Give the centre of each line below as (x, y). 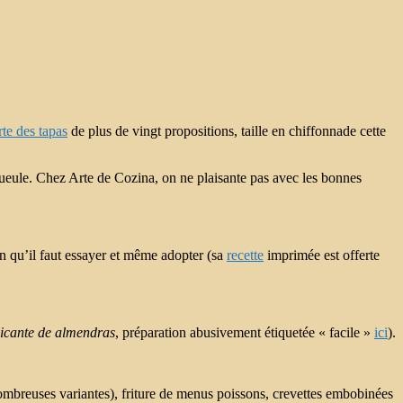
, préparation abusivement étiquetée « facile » (245, 332)
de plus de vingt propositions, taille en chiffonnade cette (227, 130)
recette (245, 255)
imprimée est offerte (322, 255)
